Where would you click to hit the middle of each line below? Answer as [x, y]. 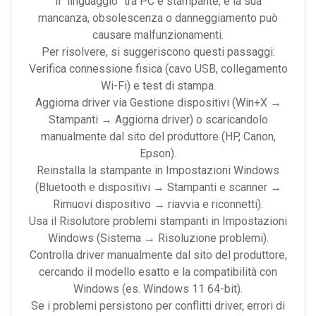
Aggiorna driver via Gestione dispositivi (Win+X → [158, 103]
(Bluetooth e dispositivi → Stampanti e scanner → [158, 187]
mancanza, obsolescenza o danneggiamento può [158, 18]
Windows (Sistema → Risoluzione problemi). [158, 238]
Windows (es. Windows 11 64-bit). [158, 289]
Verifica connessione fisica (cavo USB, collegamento [158, 69]
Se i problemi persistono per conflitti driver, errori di [158, 306]
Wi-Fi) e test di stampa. [158, 86]
